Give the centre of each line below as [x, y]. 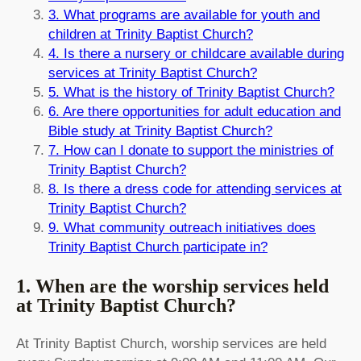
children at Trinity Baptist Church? [151, 35]
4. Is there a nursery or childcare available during [196, 54]
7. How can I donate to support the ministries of [191, 151]
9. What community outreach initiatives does [182, 228]
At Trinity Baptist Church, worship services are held [171, 344]
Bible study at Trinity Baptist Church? [160, 131]
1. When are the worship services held [172, 286]
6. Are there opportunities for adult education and [195, 112]
